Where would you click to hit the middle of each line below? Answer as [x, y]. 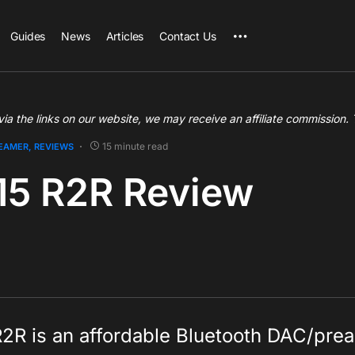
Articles [125, 36]
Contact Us [188, 36]
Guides [28, 36]
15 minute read [135, 146]
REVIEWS [54, 147]
